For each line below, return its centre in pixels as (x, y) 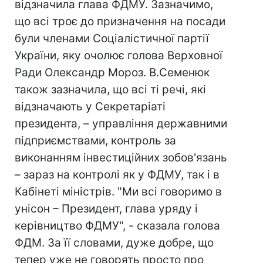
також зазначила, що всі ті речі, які (110, 90)
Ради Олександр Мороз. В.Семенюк (112, 73)
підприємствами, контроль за (95, 141)
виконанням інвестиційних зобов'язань (121, 158)
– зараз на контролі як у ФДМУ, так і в (117, 175)
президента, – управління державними (121, 124)
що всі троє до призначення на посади (120, 21)
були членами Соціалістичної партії (112, 38)
